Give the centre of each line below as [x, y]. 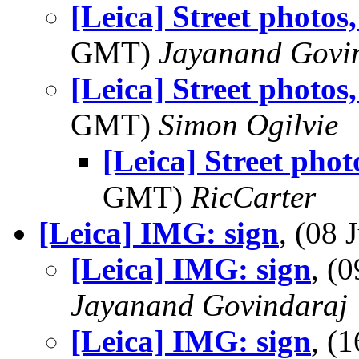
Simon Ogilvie [248, 125]
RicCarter [253, 197]
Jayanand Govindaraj [209, 305]
